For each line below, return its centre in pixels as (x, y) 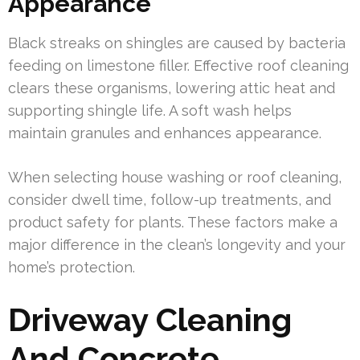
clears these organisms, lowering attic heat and (172, 88)
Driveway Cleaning (150, 319)
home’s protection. (72, 267)
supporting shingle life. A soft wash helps (150, 110)
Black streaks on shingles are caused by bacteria (177, 43)
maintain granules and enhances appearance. (165, 133)
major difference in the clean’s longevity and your (177, 244)
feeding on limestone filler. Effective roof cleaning (178, 65)
